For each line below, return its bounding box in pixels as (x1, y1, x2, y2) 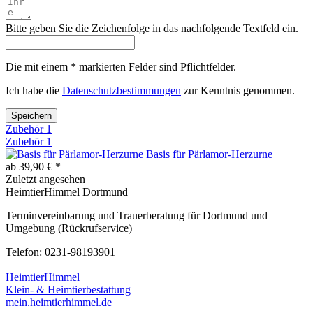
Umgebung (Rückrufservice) (6, 221, 132, 234)
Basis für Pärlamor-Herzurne (146, 147, 272, 160)
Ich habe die (6, 84, 62, 96)
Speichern (11, 110, 52, 121)
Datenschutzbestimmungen (62, 84, 181, 96)
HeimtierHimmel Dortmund (6, 185, 128, 198)
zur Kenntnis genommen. (181, 84, 295, 96)
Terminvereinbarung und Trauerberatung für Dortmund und (6, 209, 268, 221)
